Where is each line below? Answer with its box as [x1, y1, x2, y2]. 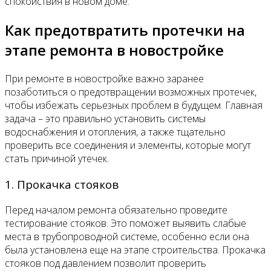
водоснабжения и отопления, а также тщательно [5, 125, 226, 139]
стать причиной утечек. [5, 152, 109, 166]
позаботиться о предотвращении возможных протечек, [5, 85, 256, 99]
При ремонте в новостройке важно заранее [5, 72, 204, 86]
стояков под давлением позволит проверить [5, 256, 206, 270]
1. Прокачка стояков [5, 176, 119, 192]
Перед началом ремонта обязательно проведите [5, 203, 227, 217]
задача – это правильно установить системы [5, 112, 206, 126]
